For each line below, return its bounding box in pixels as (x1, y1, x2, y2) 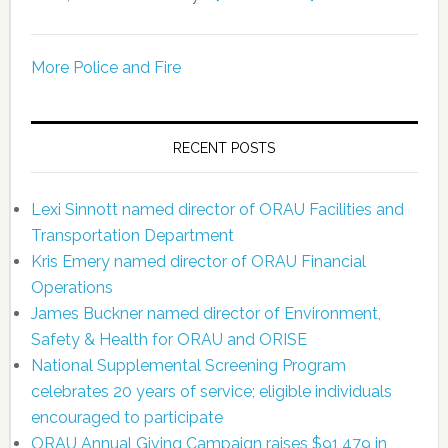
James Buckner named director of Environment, (30, 303, 381, 323)
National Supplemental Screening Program (30, 355, 346, 375)
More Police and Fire (30, 57, 181, 77)
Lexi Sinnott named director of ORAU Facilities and (30, 199, 404, 219)
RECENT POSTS (173, 139, 276, 156)
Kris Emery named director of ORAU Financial (30, 251, 366, 271)
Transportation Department (30, 225, 234, 245)
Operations (30, 277, 113, 297)
